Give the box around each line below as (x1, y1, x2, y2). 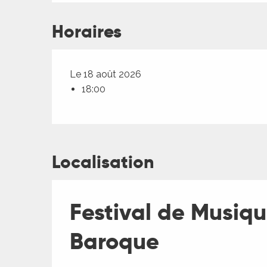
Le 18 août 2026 (70, 69, 142, 80)
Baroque (70, 227, 159, 256)
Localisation (52, 151, 154, 174)
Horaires (52, 20, 122, 44)
